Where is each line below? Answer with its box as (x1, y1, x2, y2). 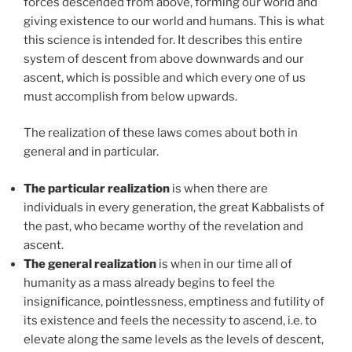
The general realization (24, 256, 156, 271)
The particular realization (24, 181, 170, 196)
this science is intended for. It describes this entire (24, 32, 302, 47)
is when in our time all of (156, 256, 292, 271)
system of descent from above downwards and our (24, 51, 304, 66)
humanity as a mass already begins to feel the (24, 275, 275, 290)
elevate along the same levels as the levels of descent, (24, 332, 324, 346)
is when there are (170, 181, 268, 196)
